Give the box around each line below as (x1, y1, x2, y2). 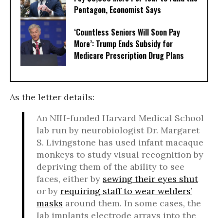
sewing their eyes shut (103, 173, 198, 185)
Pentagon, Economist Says (74, 4, 161, 16)
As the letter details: (10, 91, 94, 103)
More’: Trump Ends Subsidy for (74, 38, 173, 50)
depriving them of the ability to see (36, 161, 184, 173)
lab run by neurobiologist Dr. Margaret (36, 125, 200, 136)
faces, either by (36, 173, 103, 185)
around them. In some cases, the (63, 198, 201, 209)
